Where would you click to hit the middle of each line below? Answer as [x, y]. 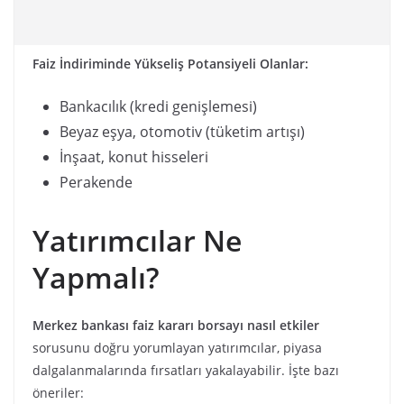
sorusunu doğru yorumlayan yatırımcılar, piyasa [177, 348]
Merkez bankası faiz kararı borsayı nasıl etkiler [176, 326]
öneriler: [58, 393]
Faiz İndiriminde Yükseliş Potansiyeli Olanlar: [170, 64]
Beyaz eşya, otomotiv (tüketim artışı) [182, 132]
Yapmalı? [96, 278]
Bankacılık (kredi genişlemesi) [158, 107]
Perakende [96, 183]
